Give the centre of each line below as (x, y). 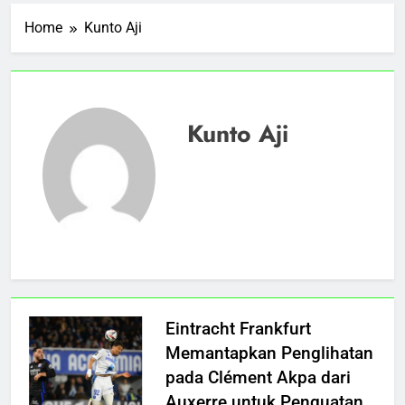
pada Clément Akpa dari (258, 377)
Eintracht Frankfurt (238, 328)
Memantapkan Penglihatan (269, 353)
